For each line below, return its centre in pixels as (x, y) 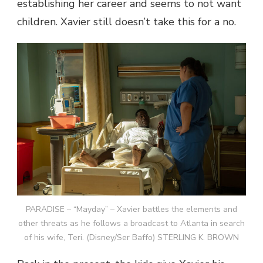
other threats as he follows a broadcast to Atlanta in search (131, 223)
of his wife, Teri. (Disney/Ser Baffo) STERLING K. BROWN (131, 237)
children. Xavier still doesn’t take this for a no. (127, 22)
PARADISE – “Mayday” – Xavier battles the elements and (131, 209)
